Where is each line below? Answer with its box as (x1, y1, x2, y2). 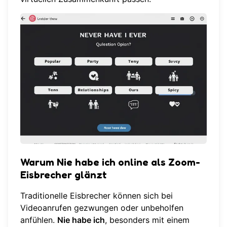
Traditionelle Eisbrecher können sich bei (20, 190, 173, 201)
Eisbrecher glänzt (20, 168, 107, 181)
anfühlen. (20, 214, 57, 225)
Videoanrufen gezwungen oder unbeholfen (20, 202, 183, 213)
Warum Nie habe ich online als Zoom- (20, 156, 200, 168)
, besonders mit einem (105, 214, 190, 225)
